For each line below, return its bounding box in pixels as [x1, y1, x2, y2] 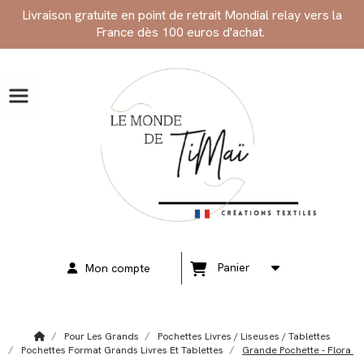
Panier [218, 260, 257, 275]
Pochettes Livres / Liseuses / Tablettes [157, 330, 331, 344]
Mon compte [85, 261, 150, 276]
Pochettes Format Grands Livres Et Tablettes [21, 344, 223, 357]
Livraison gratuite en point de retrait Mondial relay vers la [22, 6, 342, 24]
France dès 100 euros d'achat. [96, 24, 268, 41]
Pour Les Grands [63, 330, 139, 344]
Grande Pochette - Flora [242, 344, 353, 357]
